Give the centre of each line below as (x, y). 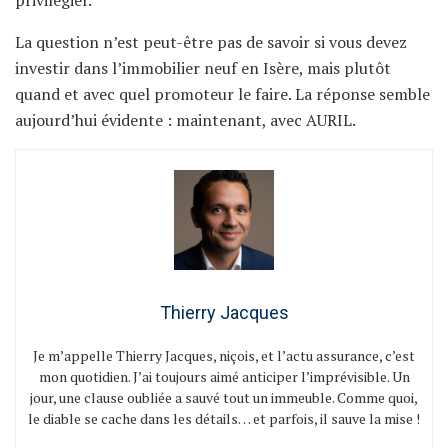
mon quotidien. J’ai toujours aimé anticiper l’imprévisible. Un (224, 376)
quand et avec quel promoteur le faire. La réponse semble (222, 93)
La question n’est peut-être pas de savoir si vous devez (211, 41)
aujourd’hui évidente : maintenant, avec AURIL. (185, 119)
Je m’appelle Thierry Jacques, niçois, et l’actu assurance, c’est (224, 355)
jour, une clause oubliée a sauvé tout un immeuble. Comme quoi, (224, 397)
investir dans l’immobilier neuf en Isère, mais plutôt (203, 67)
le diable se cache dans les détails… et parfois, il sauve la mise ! (224, 418)
